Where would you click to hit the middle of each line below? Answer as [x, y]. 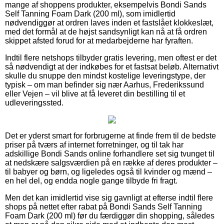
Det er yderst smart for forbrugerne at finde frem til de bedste [110, 135]
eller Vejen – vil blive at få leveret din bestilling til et [95, 93]
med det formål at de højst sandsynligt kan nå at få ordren [106, 31]
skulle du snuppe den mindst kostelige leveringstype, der [105, 75]
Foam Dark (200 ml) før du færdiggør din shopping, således [110, 215]
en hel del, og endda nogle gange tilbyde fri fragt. [91, 180]
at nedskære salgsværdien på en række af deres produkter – [111, 162]
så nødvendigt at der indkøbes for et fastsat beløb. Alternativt [112, 66]
